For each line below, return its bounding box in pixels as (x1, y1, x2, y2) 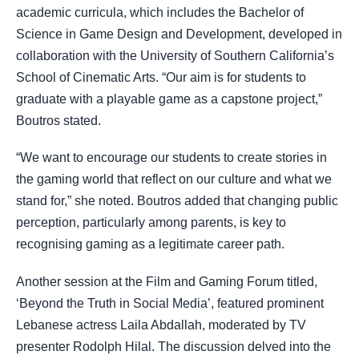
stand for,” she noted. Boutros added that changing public (16, 194, 338, 208)
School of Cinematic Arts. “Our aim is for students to (16, 71, 306, 85)
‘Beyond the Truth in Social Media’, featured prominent (16, 296, 324, 310)
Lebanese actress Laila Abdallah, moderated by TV (16, 317, 306, 332)
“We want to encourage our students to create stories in (16, 151, 327, 165)
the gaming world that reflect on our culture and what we (16, 172, 332, 187)
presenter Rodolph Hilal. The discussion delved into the (16, 339, 331, 353)
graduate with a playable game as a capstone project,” (16, 92, 322, 107)
